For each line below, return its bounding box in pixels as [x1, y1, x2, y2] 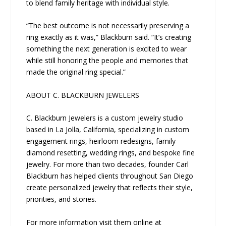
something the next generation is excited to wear [26, 44, 187, 54]
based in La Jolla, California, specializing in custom [26, 125, 190, 135]
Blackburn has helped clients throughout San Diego [26, 171, 194, 181]
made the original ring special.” [26, 67, 126, 77]
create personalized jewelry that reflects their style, [26, 183, 193, 193]
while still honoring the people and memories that [26, 55, 189, 66]
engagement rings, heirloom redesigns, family [26, 136, 176, 146]
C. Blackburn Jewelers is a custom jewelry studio [26, 113, 184, 123]
